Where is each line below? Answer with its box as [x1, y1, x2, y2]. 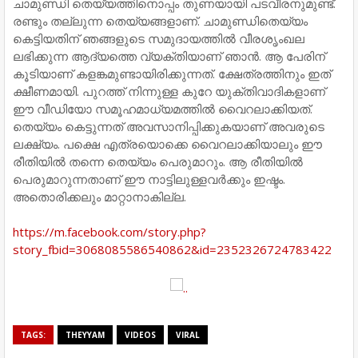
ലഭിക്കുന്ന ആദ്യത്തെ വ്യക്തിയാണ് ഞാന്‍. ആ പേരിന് [13, 47, 325, 64]
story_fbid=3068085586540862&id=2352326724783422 [13, 241, 332, 257]
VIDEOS [125, 328, 156, 340]
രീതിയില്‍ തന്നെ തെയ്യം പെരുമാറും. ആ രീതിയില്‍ [13, 153, 303, 169]
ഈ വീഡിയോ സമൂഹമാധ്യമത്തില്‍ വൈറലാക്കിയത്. [13, 100, 312, 117]
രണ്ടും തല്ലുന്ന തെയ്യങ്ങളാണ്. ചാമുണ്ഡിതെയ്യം [13, 12, 308, 29]
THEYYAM [66, 328, 105, 340]
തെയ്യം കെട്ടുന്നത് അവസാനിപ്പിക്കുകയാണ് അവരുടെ [13, 117, 324, 134]
